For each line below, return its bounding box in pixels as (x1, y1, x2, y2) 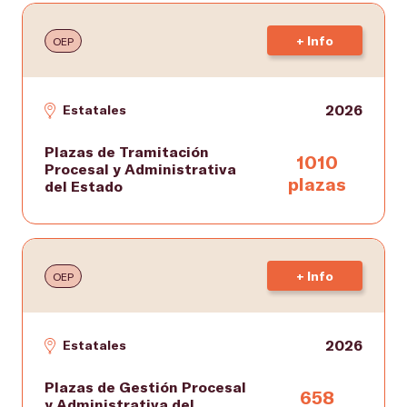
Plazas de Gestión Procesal (45, 378, 246, 395)
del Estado (45, 177, 123, 194)
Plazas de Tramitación (45, 143, 209, 160)
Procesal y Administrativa (45, 160, 236, 177)
